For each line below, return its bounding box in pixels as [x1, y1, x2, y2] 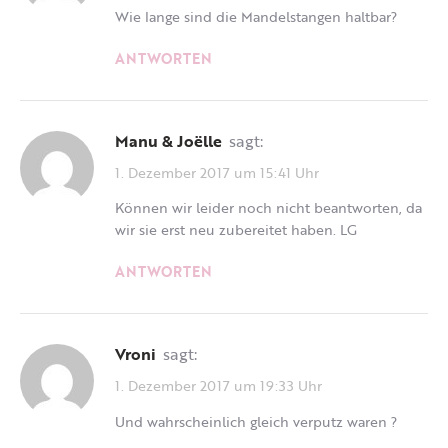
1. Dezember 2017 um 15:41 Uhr [115, 161, 319, 183]
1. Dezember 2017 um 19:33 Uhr [115, 374, 322, 396]
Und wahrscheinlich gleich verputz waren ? [115, 410, 397, 432]
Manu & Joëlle [129, 128, 222, 153]
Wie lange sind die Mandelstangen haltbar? [115, 5, 397, 27]
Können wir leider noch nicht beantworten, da [115, 197, 422, 219]
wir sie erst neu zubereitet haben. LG [115, 219, 357, 241]
